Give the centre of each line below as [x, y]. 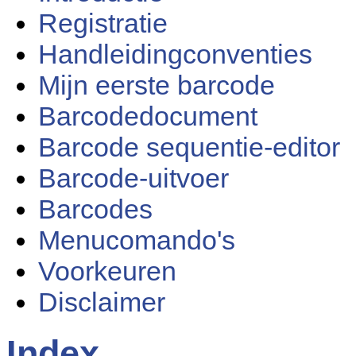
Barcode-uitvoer [133, 178]
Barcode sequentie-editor [189, 147]
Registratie [103, 23]
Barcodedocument [148, 116]
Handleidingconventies [175, 54]
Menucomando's [137, 240]
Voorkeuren [107, 271]
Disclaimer [102, 302]
